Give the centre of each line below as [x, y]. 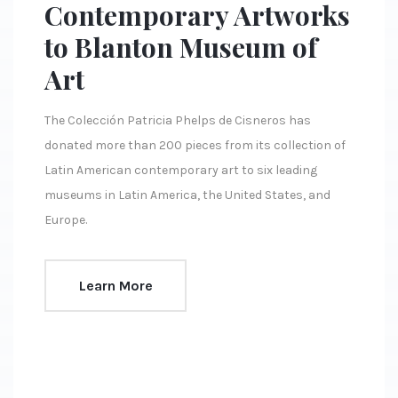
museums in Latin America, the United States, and [187, 195]
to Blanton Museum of [181, 48]
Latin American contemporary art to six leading [181, 171]
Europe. [66, 220]
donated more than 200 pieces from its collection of [195, 146]
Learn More [115, 285]
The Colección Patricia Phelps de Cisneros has [178, 121]
